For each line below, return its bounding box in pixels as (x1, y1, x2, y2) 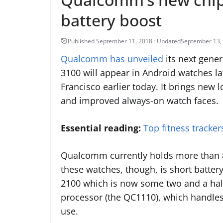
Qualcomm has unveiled (61, 52, 163, 65)
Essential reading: (61, 121, 141, 134)
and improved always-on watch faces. (61, 94, 219, 107)
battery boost (61, 9, 162, 31)
